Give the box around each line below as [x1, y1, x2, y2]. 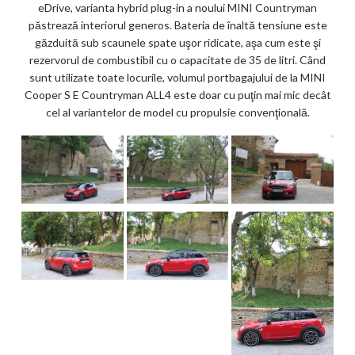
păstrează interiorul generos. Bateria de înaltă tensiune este [28, 17, 327, 32]
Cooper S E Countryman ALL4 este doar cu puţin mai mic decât [24, 87, 331, 101]
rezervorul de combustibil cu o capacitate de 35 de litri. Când [29, 52, 326, 67]
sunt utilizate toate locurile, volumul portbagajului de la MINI [29, 70, 326, 84]
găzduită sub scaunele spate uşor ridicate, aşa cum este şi [34, 35, 321, 49]
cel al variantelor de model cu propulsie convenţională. [45, 105, 310, 119]
